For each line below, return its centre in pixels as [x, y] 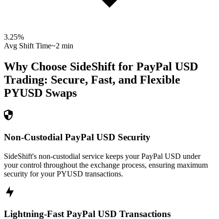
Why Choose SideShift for [70, 67]
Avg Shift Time [28, 46]
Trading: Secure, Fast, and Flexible [92, 80]
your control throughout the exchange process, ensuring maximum [106, 165]
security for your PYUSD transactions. [64, 174]
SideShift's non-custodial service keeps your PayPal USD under [102, 156]
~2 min [62, 46]
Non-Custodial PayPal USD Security [77, 137]
